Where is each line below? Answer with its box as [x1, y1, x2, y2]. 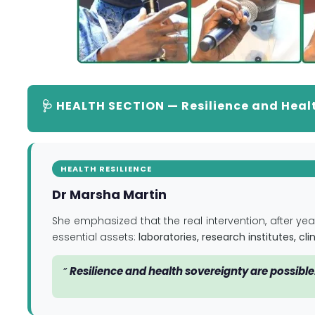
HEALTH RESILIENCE [60, 162, 152, 174]
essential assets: [52, 229, 139, 244]
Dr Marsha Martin [52, 185, 167, 203]
